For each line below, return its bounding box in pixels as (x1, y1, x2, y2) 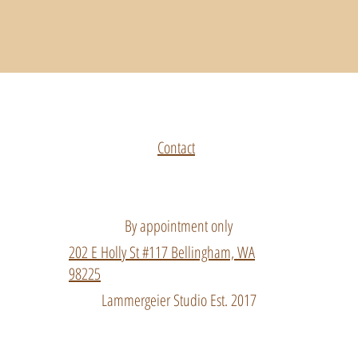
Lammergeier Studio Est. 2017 (101, 288, 257, 311)
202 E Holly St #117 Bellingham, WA (69, 241, 255, 263)
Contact (157, 136, 195, 158)
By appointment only (125, 214, 233, 237)
